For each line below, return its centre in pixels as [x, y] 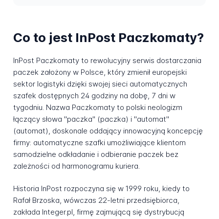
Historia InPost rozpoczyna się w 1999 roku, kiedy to [101, 189]
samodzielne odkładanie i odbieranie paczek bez [96, 154]
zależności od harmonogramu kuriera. [76, 166]
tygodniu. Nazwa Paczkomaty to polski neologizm [98, 107]
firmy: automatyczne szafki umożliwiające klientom [99, 142]
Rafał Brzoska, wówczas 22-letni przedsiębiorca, [96, 200]
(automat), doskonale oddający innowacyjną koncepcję [108, 131]
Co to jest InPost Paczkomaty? [108, 38]
